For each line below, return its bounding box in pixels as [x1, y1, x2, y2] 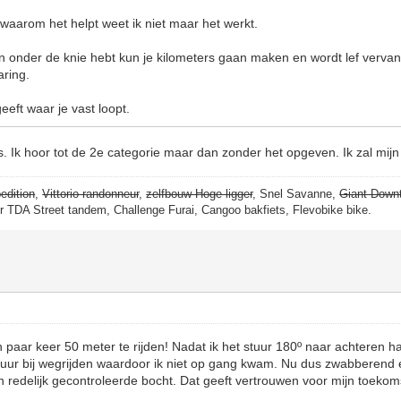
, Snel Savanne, [252, 187, 340, 200]
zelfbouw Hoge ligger [146, 187, 253, 200]
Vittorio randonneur [42, 187, 140, 200]
